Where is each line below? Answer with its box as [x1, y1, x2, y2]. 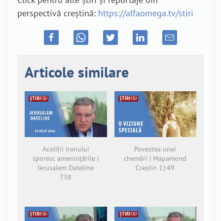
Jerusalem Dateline [37, 163, 94, 173]
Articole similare [25, 62, 129, 81]
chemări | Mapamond [124, 154, 187, 163]
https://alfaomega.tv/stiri [98, 7, 193, 19]
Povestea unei [134, 145, 177, 154]
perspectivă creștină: [17, 7, 98, 19]
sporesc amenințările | [33, 154, 99, 163]
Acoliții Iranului [42, 145, 89, 154]
